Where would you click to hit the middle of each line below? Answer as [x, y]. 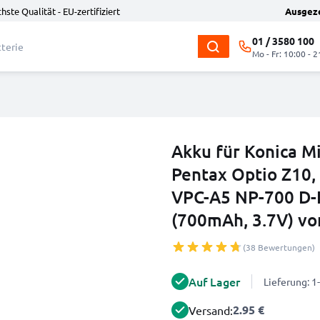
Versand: [211, 310]
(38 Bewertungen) [279, 247]
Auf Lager [214, 281]
